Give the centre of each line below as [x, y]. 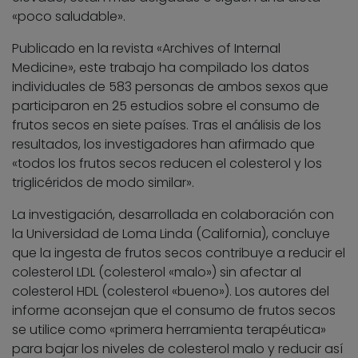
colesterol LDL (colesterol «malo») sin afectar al [157, 272]
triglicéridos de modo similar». [103, 182]
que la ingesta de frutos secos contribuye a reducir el [179, 253]
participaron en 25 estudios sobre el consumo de [166, 105]
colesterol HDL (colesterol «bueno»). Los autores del [171, 291]
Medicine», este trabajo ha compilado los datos [161, 67]
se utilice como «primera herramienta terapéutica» [169, 329]
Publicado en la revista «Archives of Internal [146, 48]
